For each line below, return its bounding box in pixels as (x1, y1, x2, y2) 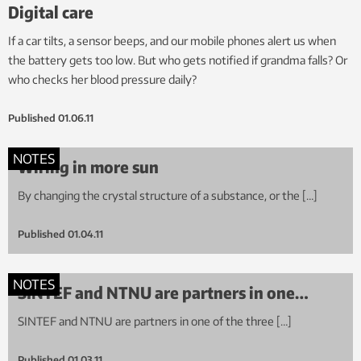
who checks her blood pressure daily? (8, 73, 197, 87)
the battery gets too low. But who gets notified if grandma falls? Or (8, 53, 347, 68)
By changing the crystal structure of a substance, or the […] (18, 189, 317, 203)
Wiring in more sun (18, 156, 159, 177)
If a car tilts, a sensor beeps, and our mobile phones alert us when (8, 34, 336, 48)
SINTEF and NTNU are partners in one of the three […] (18, 314, 292, 329)
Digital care (8, 2, 93, 23)
